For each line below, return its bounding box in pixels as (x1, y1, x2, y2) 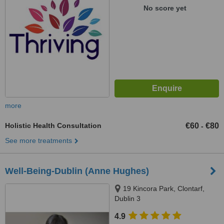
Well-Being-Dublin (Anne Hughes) (5, 166, 149, 176)
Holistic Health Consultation (5, 121, 101, 129)
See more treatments (5, 136, 72, 144)
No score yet (143, 4, 186, 12)
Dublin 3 (114, 194, 140, 202)
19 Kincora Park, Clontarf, (123, 184, 204, 192)
